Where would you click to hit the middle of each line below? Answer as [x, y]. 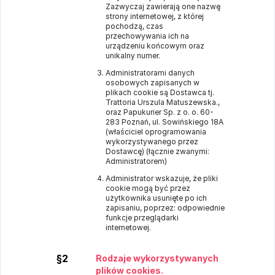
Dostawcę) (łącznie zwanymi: [157, 151]
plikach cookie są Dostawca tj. [160, 92]
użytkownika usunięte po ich [156, 198]
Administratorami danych [150, 73]
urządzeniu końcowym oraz [155, 46]
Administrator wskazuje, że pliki [162, 178]
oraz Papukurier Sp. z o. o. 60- [160, 112]
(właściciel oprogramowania [156, 132]
